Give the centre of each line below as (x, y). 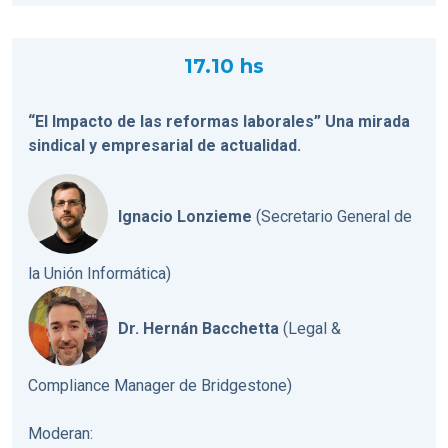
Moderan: (60, 433)
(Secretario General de (332, 217)
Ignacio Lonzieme (185, 217)
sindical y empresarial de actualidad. (164, 145)
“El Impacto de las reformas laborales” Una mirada (219, 121)
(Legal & (310, 329)
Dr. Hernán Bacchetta (198, 329)
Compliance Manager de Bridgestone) (160, 385)
